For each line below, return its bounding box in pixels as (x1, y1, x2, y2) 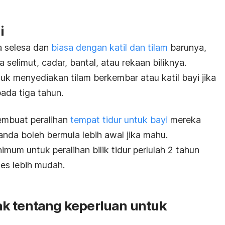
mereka (168, 114, 201, 125)
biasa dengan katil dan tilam (51, 42, 168, 53)
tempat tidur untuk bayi (68, 114, 168, 125)
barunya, (168, 42, 206, 53)
